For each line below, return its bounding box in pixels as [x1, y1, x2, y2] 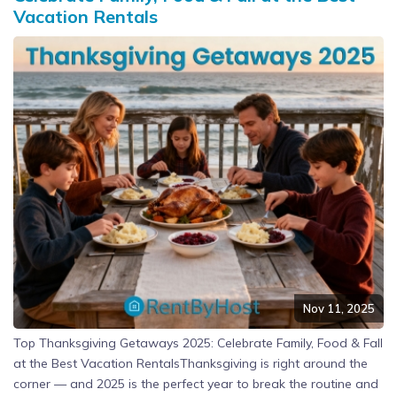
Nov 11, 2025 [303, 301, 375, 316]
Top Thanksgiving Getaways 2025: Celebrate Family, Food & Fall [13, 335, 383, 352]
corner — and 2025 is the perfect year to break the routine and [13, 376, 378, 393]
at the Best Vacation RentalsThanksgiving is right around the [13, 355, 368, 372]
